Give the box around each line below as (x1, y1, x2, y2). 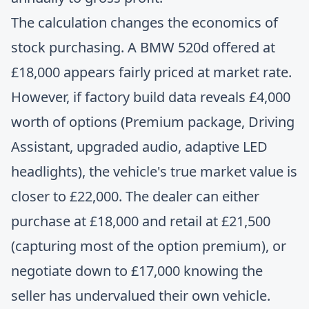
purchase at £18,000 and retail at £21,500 (11, 212, 270, 230)
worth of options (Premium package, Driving (11, 112, 295, 131)
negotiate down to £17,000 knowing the (11, 261, 263, 280)
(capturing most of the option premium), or (11, 237, 286, 255)
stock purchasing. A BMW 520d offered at (11, 38, 275, 57)
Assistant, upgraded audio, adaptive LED (11, 137, 268, 156)
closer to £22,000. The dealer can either (11, 187, 259, 206)
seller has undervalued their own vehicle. (11, 286, 270, 305)
